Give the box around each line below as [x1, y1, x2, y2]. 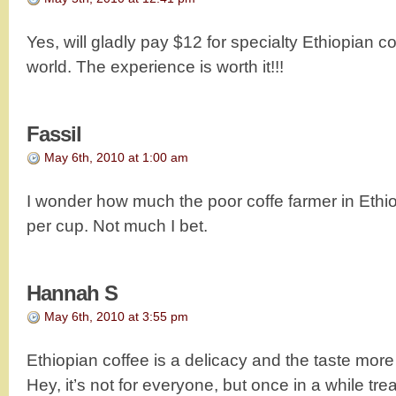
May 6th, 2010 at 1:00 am [44, 149, 188, 164]
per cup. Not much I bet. [27, 216, 208, 235]
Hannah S [27, 280, 118, 305]
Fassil [27, 121, 81, 146]
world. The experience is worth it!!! [27, 57, 284, 76]
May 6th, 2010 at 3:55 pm [44, 308, 188, 324]
